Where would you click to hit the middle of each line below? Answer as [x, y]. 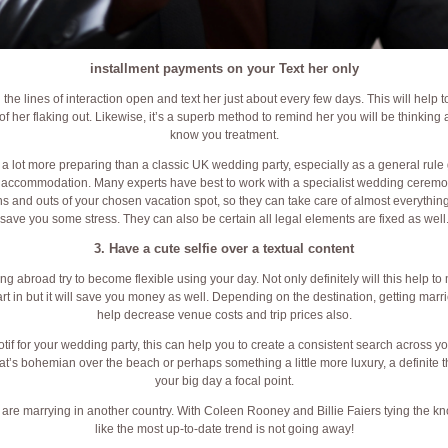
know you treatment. [224, 135]
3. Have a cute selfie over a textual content [224, 249]
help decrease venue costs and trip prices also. [224, 315]
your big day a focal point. [224, 381]
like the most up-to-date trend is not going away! [224, 429]
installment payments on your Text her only [224, 69]
